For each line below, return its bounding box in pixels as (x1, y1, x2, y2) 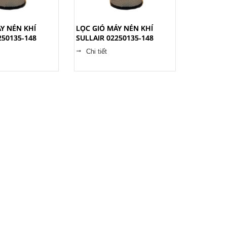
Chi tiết (86, 48, 107, 55)
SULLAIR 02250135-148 (76, 33, 154, 43)
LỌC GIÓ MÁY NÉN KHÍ (76, 23, 153, 33)
